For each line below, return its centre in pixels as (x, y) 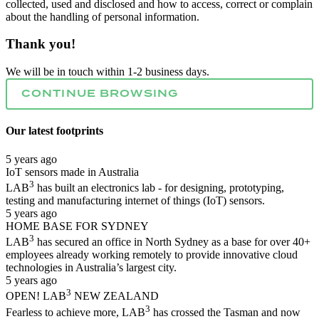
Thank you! (41, 44)
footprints (80, 131)
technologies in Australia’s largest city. (91, 268)
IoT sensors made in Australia (72, 172)
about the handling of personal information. (103, 16)
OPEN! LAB (36, 296)
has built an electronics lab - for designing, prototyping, (159, 188)
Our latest (31, 131)
